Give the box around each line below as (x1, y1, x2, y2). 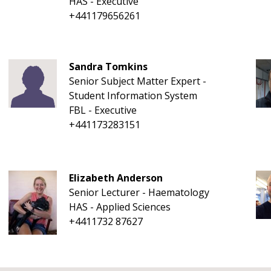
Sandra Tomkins (68, 60, 148, 73)
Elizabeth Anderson (68, 171, 163, 184)
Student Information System (68, 89, 197, 102)
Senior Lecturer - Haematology (68, 186, 209, 199)
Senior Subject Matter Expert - (68, 74, 206, 88)
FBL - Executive (68, 103, 137, 117)
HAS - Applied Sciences (68, 200, 171, 214)
